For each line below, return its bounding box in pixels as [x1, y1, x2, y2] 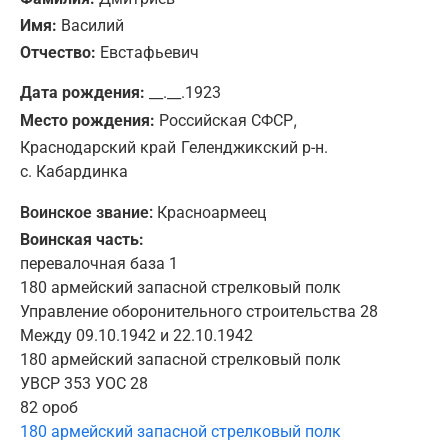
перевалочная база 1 [20, 254, 178, 273]
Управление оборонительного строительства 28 [20, 302, 378, 321]
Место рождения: [20, 111, 155, 130]
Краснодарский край [20, 138, 176, 157]
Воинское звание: [20, 203, 157, 222]
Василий [61, 16, 124, 35]
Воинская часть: [20, 230, 144, 249]
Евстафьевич [96, 43, 199, 62]
